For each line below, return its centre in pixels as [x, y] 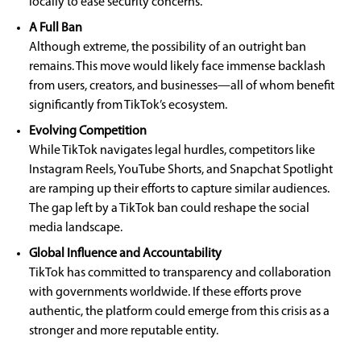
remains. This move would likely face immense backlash [177, 67]
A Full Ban [57, 28]
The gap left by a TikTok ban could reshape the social [169, 209]
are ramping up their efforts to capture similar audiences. [179, 189]
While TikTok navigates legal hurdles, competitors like [172, 151]
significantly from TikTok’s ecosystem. [128, 106]
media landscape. [76, 228]
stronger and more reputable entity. [124, 331]
